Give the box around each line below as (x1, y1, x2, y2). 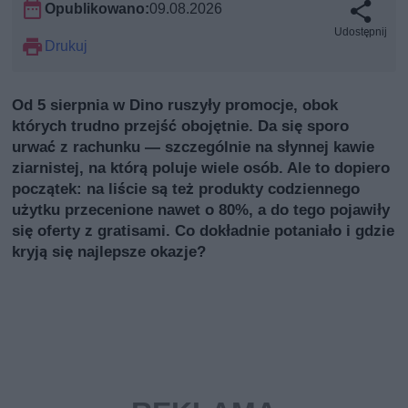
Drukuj (45, 36, 88, 55)
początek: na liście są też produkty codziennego (12, 178, 361, 198)
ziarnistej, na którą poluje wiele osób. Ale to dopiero (12, 158, 391, 177)
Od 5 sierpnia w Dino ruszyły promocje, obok (12, 95, 339, 114)
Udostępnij (333, 25, 387, 38)
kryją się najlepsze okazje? (12, 241, 207, 260)
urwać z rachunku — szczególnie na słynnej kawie (12, 137, 375, 156)
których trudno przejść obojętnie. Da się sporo (12, 116, 350, 135)
